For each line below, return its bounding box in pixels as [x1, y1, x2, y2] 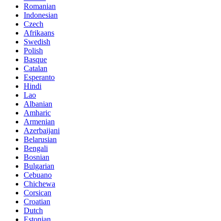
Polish [24, 46, 43, 55]
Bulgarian [24, 162, 54, 171]
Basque [24, 55, 47, 64]
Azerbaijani [24, 126, 60, 135]
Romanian [24, 2, 56, 11]
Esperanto [24, 73, 55, 82]
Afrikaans [24, 29, 54, 37]
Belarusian [24, 135, 57, 144]
